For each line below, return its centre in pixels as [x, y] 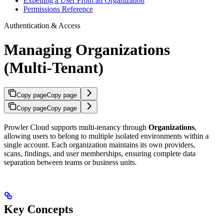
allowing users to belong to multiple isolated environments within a [106, 136]
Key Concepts [38, 209]
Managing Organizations [87, 49]
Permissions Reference [58, 9]
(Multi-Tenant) [54, 67]
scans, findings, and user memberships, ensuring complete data [100, 154]
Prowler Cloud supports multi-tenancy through [76, 127]
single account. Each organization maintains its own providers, [100, 145]
